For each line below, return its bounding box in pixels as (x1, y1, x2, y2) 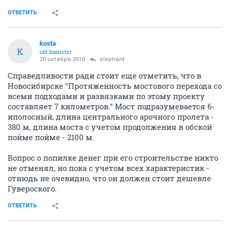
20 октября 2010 (40, 56, 85, 63)
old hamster (40, 48, 72, 56)
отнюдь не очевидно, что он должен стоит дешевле (8, 173, 211, 184)
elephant (100, 56, 124, 63)
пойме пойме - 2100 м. (8, 132, 94, 143)
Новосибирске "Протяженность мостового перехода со (8, 81, 222, 91)
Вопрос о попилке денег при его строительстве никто (8, 152, 218, 163)
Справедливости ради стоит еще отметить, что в (8, 70, 201, 81)
